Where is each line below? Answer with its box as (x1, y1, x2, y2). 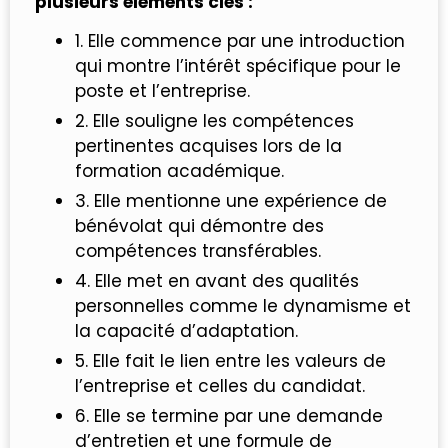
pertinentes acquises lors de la (75, 134, 342, 159)
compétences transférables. (75, 239, 321, 264)
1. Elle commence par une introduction (75, 29, 405, 54)
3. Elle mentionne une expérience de (75, 189, 387, 214)
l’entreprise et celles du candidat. (75, 374, 365, 399)
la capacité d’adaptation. (75, 319, 298, 344)
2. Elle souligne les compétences (75, 109, 354, 134)
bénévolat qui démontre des (75, 214, 324, 239)
